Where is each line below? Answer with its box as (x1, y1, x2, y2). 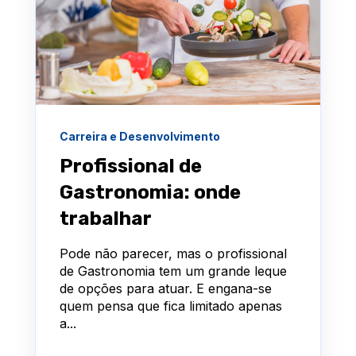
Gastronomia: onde (60, 181, 241, 204)
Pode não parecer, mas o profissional (60, 246, 287, 262)
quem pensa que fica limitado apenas (60, 298, 282, 315)
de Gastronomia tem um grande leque (60, 263, 287, 280)
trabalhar (60, 207, 152, 230)
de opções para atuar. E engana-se (60, 281, 272, 297)
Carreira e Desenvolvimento (60, 130, 220, 144)
